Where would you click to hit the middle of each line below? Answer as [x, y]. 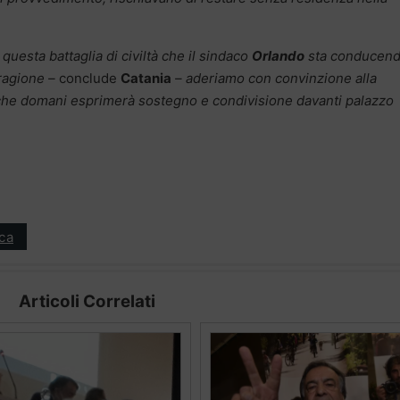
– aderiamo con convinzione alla [274, 79]
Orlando [278, 56]
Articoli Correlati [87, 302]
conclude [90, 79]
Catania [146, 79]
